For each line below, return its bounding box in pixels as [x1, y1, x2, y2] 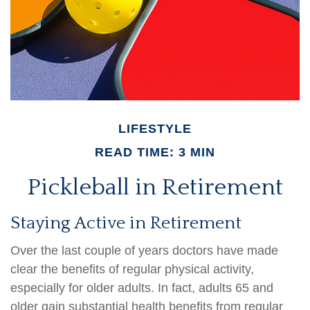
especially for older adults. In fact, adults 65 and [10, 281, 273, 295]
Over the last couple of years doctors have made [10, 244, 278, 257]
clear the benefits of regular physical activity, [10, 262, 254, 276]
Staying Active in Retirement [10, 213, 241, 233]
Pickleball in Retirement [27, 174, 283, 201]
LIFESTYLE [118, 122, 192, 136]
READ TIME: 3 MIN [95, 145, 215, 159]
